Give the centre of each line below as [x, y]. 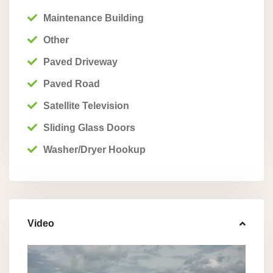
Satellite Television [86, 106]
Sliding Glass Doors [89, 128]
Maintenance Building [94, 18]
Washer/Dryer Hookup [94, 150]
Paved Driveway [80, 62]
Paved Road [72, 84]
